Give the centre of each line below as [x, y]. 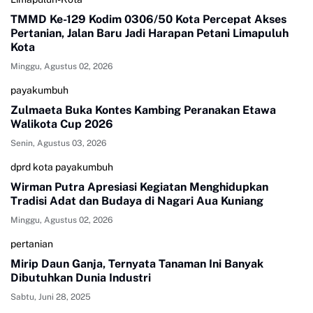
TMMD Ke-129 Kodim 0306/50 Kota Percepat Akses [149, 19]
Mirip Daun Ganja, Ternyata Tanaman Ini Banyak [137, 263]
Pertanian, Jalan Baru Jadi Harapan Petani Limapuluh [150, 33]
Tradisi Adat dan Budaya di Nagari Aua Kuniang [137, 201]
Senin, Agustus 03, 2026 [58, 143]
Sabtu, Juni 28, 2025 [51, 297]
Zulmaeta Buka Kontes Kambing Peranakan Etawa [143, 110]
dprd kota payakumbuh [62, 167]
